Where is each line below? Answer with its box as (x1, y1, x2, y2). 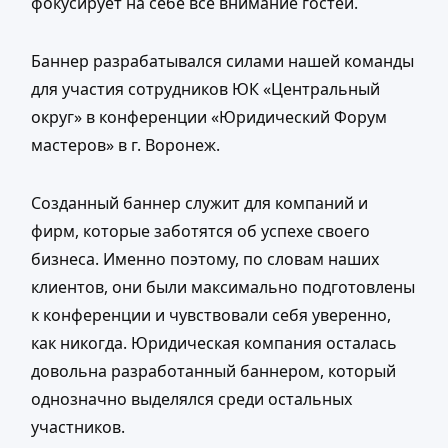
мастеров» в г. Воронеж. (31, 134, 220, 157)
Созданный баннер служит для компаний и (31, 192, 368, 215)
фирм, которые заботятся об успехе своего (31, 220, 370, 243)
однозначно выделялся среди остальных (31, 388, 352, 411)
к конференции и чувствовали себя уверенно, (31, 304, 391, 327)
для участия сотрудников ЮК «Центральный (31, 78, 380, 101)
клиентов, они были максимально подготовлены (31, 276, 415, 299)
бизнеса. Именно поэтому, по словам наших (31, 248, 379, 271)
